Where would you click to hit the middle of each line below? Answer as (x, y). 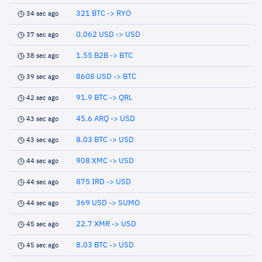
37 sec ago (42, 35)
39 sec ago (42, 77)
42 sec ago (42, 98)
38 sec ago (42, 56)
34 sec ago (42, 14)
